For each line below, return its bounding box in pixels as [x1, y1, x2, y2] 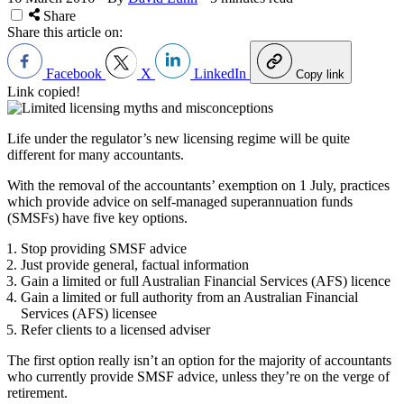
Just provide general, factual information [21, 256, 249, 272]
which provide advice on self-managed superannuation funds [7, 193, 353, 209]
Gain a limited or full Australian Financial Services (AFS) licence [21, 272, 390, 289]
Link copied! [7, 83, 80, 99]
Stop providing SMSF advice [21, 240, 187, 256]
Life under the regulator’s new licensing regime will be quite [7, 130, 350, 146]
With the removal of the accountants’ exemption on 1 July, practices [7, 177, 390, 193]
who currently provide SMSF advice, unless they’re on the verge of [7, 368, 390, 384]
